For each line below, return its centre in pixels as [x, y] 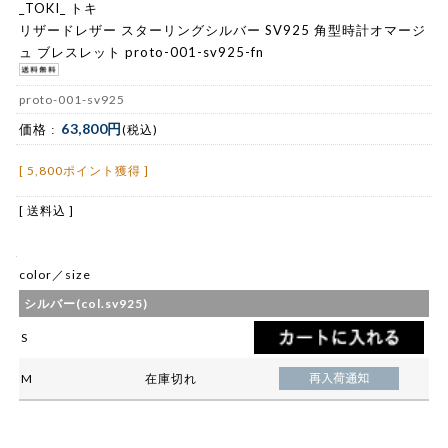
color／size [55, 275]
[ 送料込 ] [46, 211]
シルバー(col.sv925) [86, 304]
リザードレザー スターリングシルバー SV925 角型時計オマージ [222, 29]
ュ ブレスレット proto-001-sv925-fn [141, 51]
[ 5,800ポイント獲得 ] [84, 171]
